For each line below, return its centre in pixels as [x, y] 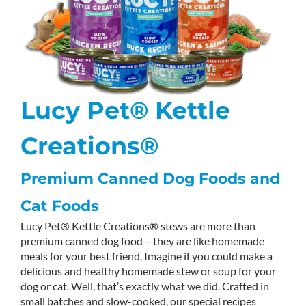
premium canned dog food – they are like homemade [142, 241]
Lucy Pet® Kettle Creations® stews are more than [138, 226]
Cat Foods [60, 206]
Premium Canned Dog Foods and [150, 179]
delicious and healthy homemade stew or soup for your [148, 271]
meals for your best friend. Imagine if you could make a [147, 256]
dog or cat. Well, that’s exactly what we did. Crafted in [145, 286]
